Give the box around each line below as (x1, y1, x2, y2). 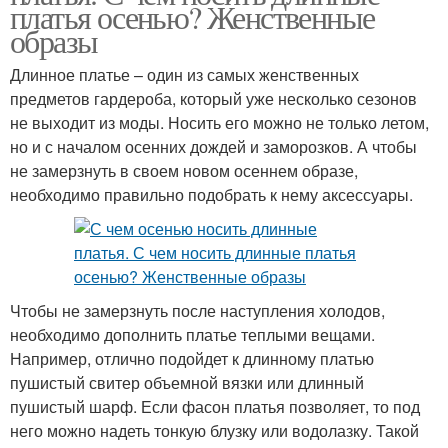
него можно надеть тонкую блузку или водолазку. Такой (10, 418, 419, 442)
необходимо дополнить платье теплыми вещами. (10, 322, 375, 346)
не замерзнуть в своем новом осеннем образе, (10, 158, 358, 182)
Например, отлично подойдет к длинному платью (10, 346, 374, 370)
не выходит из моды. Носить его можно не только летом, (10, 110, 429, 134)
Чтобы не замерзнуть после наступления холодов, (10, 298, 385, 322)
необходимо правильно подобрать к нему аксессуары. (10, 182, 413, 206)
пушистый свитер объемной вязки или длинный (10, 370, 364, 394)
